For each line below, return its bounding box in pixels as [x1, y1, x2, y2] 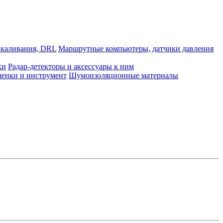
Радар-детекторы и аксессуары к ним [8, 62, 134, 71]
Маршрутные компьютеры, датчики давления [58, 44, 214, 53]
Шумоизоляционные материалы [69, 71, 178, 80]
